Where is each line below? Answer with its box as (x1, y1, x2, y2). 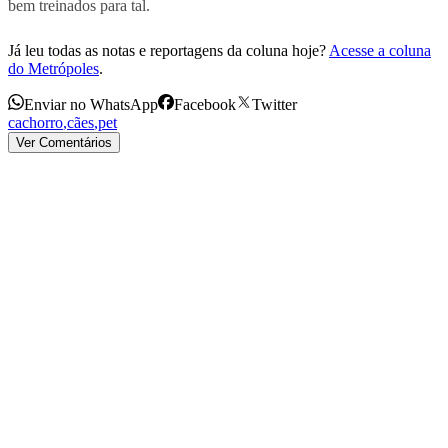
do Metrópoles (8, 59, 99, 77)
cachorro (8, 113, 63, 131)
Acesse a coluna (329, 41, 431, 59)
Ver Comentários (16, 134, 112, 150)
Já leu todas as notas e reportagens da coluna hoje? (8, 41, 326, 59)
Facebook (174, 95, 236, 113)
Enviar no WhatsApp (24, 95, 158, 113)
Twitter (252, 95, 297, 113)
